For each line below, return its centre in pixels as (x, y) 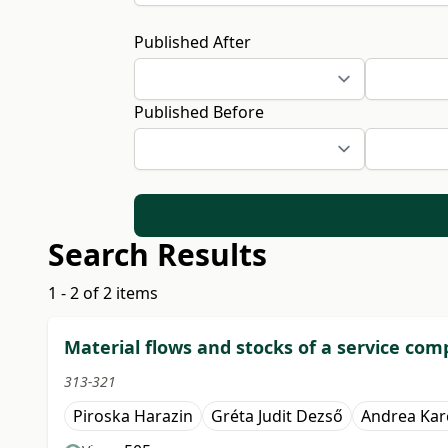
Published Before (199, 111)
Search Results (157, 255)
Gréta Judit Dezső (277, 416)
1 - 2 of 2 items (103, 293)
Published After (193, 41)
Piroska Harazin (133, 416)
